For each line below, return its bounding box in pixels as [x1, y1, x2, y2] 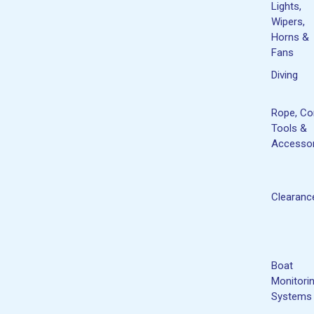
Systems [271, 289, 312, 303]
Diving [271, 68, 298, 81]
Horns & [271, 30, 309, 43]
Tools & [271, 121, 307, 135]
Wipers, [271, 15, 305, 28]
